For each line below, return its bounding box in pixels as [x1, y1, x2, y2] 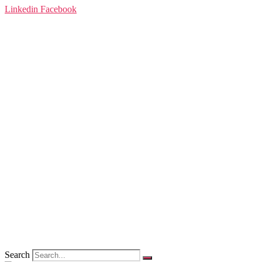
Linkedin [5, 4, 38, 15]
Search [5, 250, 30, 260]
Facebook [40, 4, 77, 15]
